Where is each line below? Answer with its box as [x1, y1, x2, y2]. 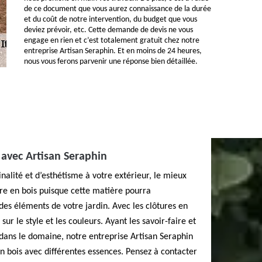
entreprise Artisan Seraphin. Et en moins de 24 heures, [24, 47, 202, 56]
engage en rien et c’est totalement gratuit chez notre [24, 36, 199, 45]
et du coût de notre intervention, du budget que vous [24, 15, 197, 24]
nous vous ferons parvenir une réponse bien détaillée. [24, 57, 198, 66]
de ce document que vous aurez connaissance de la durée [24, 5, 211, 13]
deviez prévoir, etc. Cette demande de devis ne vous [24, 26, 193, 35]
